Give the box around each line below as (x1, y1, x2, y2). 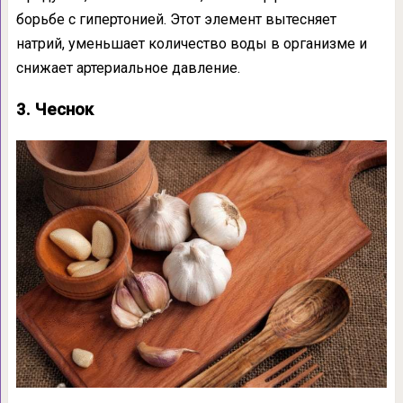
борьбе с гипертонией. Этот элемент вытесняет (15, 11, 336, 29)
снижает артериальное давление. (15, 59, 240, 77)
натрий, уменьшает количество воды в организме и (15, 35, 367, 53)
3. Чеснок (15, 100, 94, 121)
